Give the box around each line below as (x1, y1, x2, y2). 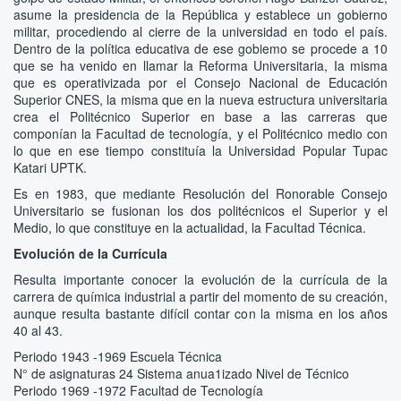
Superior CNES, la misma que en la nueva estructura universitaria (13, 90, 388, 108)
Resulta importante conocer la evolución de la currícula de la (13, 269, 388, 288)
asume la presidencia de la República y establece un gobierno (13, 4, 388, 23)
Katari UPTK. (13, 158, 87, 176)
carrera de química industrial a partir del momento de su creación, (13, 286, 388, 305)
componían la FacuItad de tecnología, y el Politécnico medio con (13, 124, 388, 142)
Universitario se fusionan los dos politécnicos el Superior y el (13, 200, 388, 219)
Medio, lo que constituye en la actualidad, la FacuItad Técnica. (13, 218, 366, 236)
